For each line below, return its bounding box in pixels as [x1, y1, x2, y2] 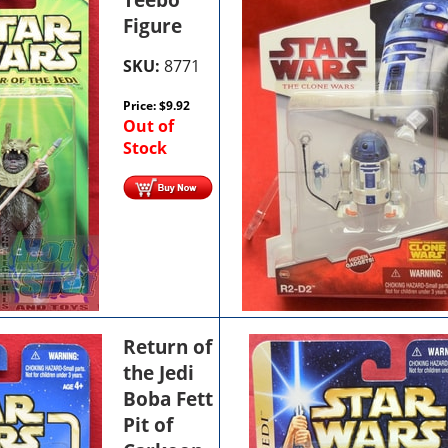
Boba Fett [123, 385, 214, 412]
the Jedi [123, 359, 195, 386]
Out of [123, 114, 175, 137]
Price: [123, 96, 160, 114]
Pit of [123, 411, 174, 438]
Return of [123, 333, 213, 360]
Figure [123, 12, 183, 39]
